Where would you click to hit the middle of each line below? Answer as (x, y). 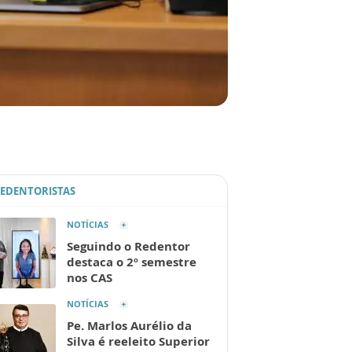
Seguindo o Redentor (128, 246)
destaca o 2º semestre (132, 262)
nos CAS (90, 278)
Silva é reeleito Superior (138, 341)
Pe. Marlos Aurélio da (129, 326)
